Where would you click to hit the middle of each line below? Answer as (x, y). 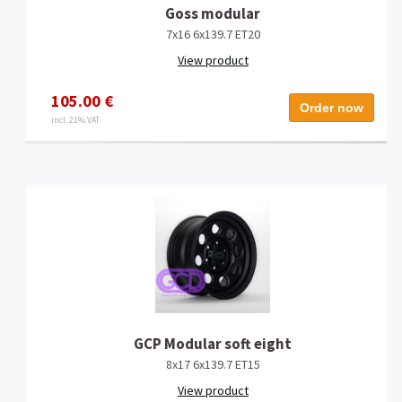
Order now (332, 107)
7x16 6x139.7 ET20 (213, 34)
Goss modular (213, 13)
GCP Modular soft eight (213, 343)
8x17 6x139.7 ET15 (213, 364)
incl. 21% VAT (76, 119)
